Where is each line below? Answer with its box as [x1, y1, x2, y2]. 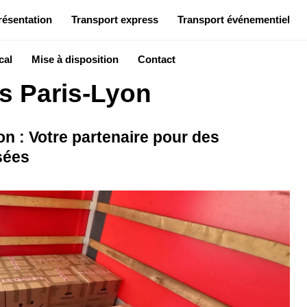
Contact [137, 53, 175, 65]
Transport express [71, 14, 158, 25]
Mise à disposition [31, 53, 119, 65]
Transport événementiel [177, 14, 290, 25]
